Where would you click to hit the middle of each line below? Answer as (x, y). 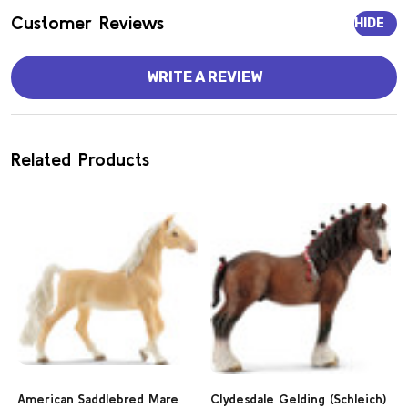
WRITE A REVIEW (204, 77)
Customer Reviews (87, 23)
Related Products (80, 159)
